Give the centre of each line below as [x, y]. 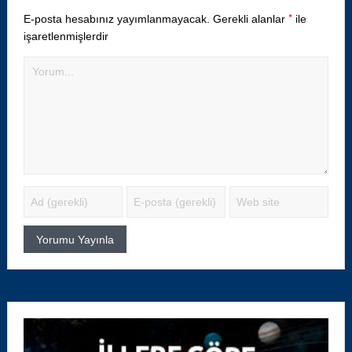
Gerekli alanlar [250, 19]
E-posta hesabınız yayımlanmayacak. [116, 19]
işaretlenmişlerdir [66, 36]
